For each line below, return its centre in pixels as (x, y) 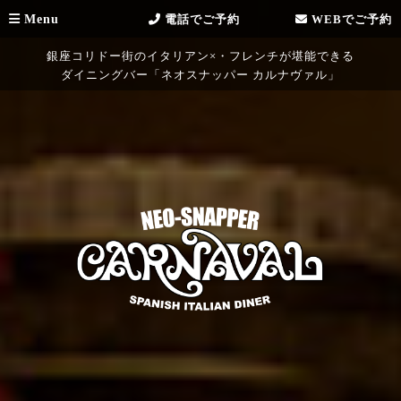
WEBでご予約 (350, 19)
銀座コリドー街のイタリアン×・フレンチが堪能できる (200, 56)
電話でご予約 (200, 19)
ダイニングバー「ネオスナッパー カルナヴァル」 (200, 75)
